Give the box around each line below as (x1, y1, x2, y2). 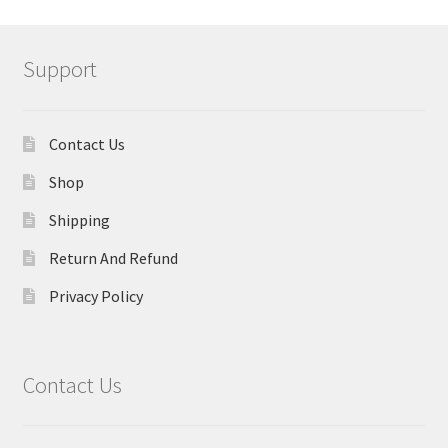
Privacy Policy (48, 286, 143, 307)
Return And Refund (48, 248, 178, 269)
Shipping (48, 210, 110, 231)
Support (22, 55, 97, 84)
